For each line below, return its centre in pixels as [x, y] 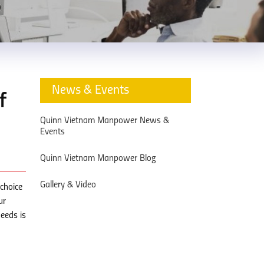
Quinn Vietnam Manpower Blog [98, 159]
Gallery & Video [68, 185]
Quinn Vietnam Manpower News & [105, 121]
